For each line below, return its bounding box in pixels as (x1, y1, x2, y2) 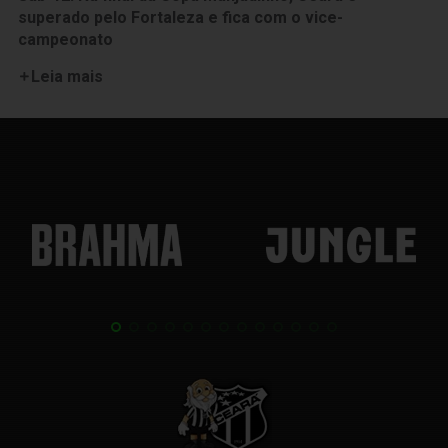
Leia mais (30, 66, 103, 86)
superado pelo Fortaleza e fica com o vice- (18, 7, 343, 27)
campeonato (18, 29, 113, 49)
